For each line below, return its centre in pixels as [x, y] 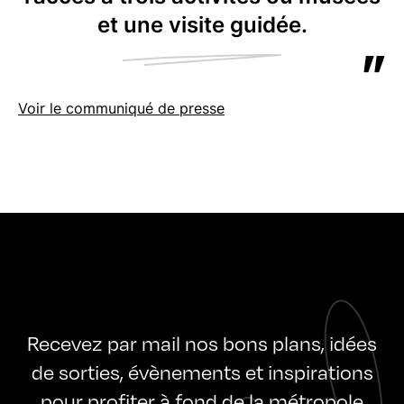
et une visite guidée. [202, 25]
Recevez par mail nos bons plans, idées [202, 342]
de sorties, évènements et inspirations [202, 371]
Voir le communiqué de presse [121, 108]
